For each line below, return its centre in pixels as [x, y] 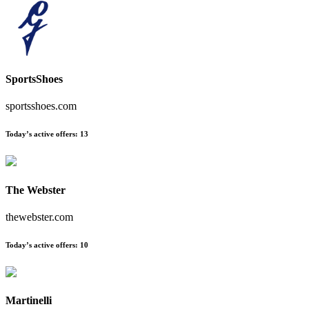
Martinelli [29, 300]
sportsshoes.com [41, 106]
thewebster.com [39, 217]
